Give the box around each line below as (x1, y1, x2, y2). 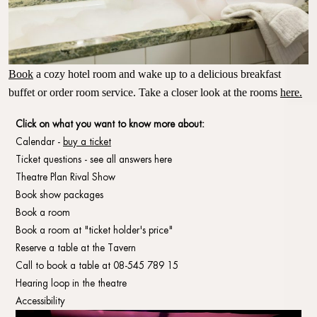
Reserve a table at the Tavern (16, 243, 136, 255)
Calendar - (16, 137, 63, 149)
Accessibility (16, 296, 65, 308)
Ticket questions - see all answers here (16, 155, 172, 166)
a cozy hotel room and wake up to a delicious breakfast (33, 67, 281, 80)
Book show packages (16, 190, 103, 202)
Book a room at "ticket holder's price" (16, 226, 175, 237)
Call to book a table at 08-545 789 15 (16, 261, 178, 272)
